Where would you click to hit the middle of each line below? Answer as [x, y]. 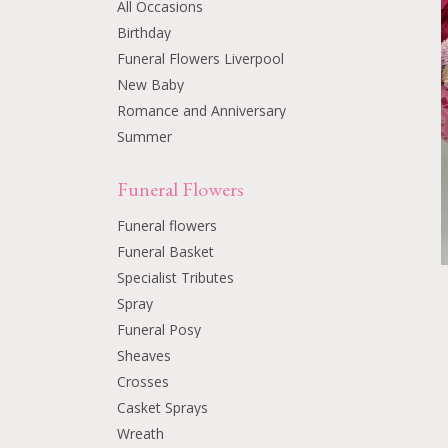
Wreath [140, 433]
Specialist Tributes [175, 277]
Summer [144, 136]
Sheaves [144, 355]
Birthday [144, 32]
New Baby [150, 84]
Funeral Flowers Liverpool [200, 58]
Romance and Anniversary [201, 110]
